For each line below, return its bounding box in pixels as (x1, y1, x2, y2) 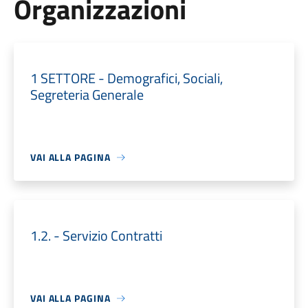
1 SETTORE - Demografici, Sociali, (30, 67, 223, 89)
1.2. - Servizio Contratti (30, 225, 162, 246)
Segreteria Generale (30, 84, 144, 105)
